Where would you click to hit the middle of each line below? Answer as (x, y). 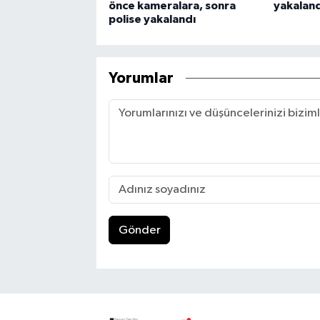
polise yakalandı (152, 20)
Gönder (139, 230)
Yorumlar (141, 78)
